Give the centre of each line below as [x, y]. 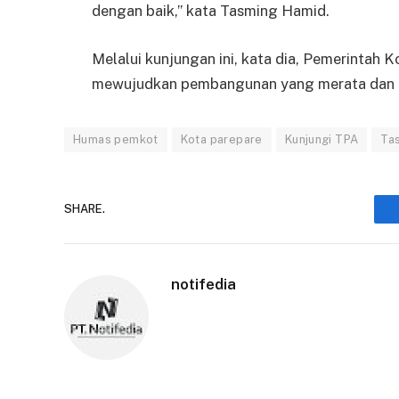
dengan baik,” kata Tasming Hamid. [211, 11]
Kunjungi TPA [322, 139]
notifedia [204, 284]
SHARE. [85, 209]
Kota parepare [221, 139]
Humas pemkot [116, 139]
